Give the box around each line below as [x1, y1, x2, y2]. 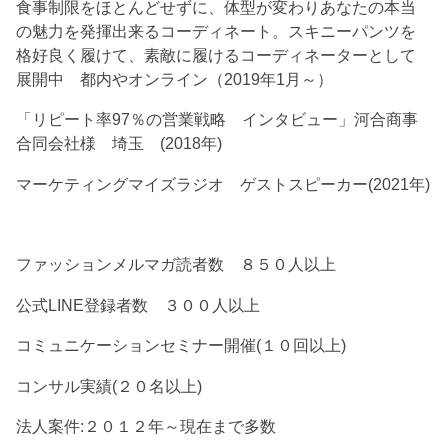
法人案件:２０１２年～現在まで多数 [16, 417, 277, 436]
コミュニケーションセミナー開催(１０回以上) [16, 336, 347, 355]
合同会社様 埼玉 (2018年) [16, 134, 223, 153]
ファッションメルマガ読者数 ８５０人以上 [16, 255, 337, 274]
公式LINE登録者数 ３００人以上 [16, 295, 261, 314]
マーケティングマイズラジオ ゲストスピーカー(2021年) [16, 174, 431, 193]
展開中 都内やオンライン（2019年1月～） [16, 69, 334, 88]
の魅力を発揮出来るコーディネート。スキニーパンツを [16, 21, 417, 40]
